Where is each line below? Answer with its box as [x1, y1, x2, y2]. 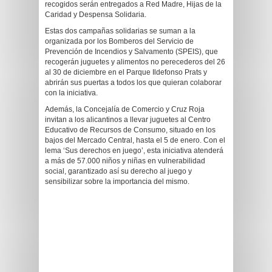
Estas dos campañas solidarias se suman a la [45, 27, 195, 35]
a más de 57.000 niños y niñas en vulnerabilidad [45, 157, 205, 165]
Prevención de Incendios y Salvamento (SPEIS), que [45, 47, 218, 56]
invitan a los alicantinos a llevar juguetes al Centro [45, 115, 211, 124]
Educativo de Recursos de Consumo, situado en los [45, 126, 216, 134]
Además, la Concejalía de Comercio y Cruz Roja [45, 105, 205, 114]
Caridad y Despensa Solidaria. [45, 10, 146, 19]
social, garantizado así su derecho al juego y [45, 167, 192, 175]
